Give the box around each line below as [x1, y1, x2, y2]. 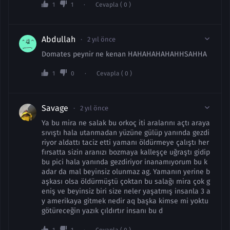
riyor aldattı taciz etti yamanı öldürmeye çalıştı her [42, 138, 209, 147]
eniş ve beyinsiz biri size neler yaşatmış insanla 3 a [42, 187, 210, 196]
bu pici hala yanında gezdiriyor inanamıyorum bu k [42, 158, 207, 166]
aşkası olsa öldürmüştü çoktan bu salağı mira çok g [42, 177, 210, 186]
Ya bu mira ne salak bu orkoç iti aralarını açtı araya [42, 119, 210, 127]
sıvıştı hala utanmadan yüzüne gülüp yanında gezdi [42, 128, 209, 137]
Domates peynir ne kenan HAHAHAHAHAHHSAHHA [42, 50, 207, 59]
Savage [42, 103, 68, 113]
